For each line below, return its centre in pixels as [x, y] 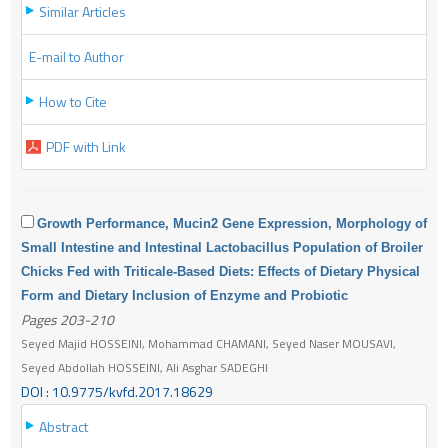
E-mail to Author [76, 56]
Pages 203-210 [67, 319]
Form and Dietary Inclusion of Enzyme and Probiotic [184, 295]
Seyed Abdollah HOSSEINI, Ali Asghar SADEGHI [144, 367]
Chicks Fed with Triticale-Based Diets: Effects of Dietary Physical [220, 271]
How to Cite [73, 101]
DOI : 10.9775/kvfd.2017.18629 [117, 391]
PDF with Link [86, 146]
